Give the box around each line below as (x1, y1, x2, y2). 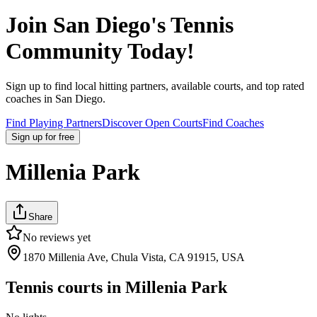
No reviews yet (23, 231, 91, 243)
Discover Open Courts (102, 116, 202, 129)
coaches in (6, 92, 52, 105)
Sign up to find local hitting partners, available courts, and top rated (6, 79, 304, 92)
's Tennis (151, 12, 234, 38)
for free (45, 131, 74, 142)
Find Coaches (202, 116, 264, 129)
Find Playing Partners (6, 116, 102, 129)
